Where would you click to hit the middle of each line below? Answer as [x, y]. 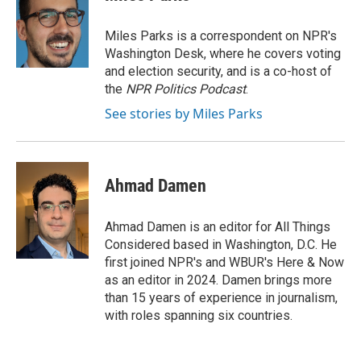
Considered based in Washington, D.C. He [221, 245]
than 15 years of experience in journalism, [221, 298]
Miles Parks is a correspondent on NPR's [221, 36]
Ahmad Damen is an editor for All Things [218, 227]
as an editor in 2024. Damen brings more [218, 280]
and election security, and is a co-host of [218, 71]
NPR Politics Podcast [186, 89]
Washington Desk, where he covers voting [223, 54]
